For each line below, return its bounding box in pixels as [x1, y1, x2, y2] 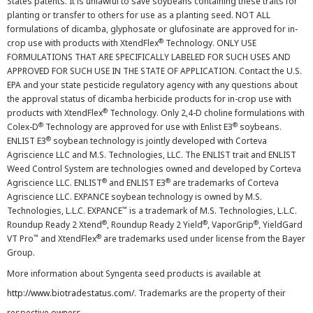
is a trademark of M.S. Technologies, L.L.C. [127, 205, 297, 217]
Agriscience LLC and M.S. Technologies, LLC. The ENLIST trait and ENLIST [7, 149, 296, 161]
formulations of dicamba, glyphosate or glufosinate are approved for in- [7, 23, 298, 35]
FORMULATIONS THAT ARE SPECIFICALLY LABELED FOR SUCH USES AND [7, 51, 291, 63]
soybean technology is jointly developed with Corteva [51, 135, 267, 147]
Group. [7, 247, 35, 259]
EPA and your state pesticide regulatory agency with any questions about [7, 79, 298, 91]
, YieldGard [259, 219, 303, 231]
